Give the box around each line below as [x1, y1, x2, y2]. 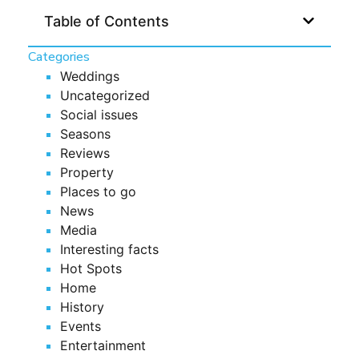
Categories [28, 47, 90, 66]
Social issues [60, 106, 138, 123]
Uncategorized [60, 87, 150, 103]
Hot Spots [60, 260, 122, 276]
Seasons [60, 125, 111, 142]
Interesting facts [60, 240, 159, 257]
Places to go [60, 183, 136, 200]
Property [60, 163, 114, 180]
